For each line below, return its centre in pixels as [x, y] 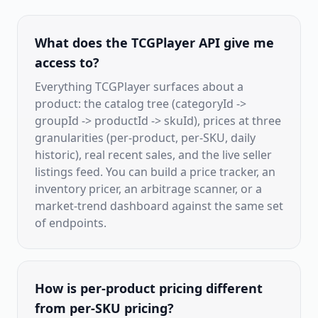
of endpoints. [71, 223]
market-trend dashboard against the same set [159, 206]
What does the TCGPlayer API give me [154, 43]
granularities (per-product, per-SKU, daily [145, 138]
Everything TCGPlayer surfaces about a [139, 87]
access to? [67, 62]
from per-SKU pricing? [104, 308]
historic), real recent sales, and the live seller [153, 155]
